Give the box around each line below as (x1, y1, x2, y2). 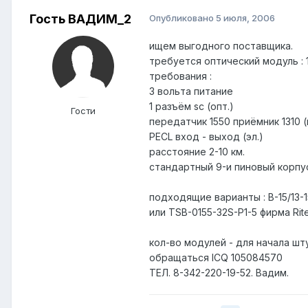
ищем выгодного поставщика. (149, 40, 293, 52)
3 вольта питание (149, 85, 233, 98)
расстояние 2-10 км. (149, 146, 245, 158)
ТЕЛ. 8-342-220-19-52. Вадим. (149, 267, 289, 279)
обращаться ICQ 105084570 (149, 252, 283, 264)
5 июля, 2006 (216, 12, 275, 24)
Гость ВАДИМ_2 (30, 12, 131, 27)
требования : (149, 70, 212, 82)
